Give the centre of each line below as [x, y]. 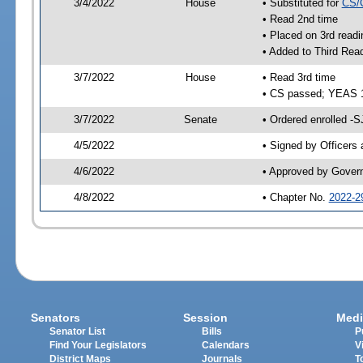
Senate [201, 120]
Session [206, 317]
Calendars [226, 345]
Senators [56, 317]
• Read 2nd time [300, 19]
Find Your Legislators [98, 345]
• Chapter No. [295, 198]
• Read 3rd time [299, 78]
